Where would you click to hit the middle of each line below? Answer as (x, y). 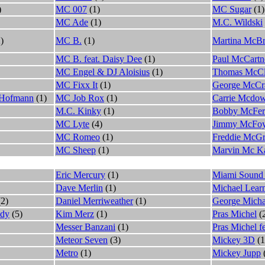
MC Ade (72, 22)
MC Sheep (76, 150)
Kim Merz (75, 214)
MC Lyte (72, 124)
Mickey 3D (234, 240)
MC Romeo (78, 137)
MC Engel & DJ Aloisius (103, 72)
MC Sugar (232, 9)
